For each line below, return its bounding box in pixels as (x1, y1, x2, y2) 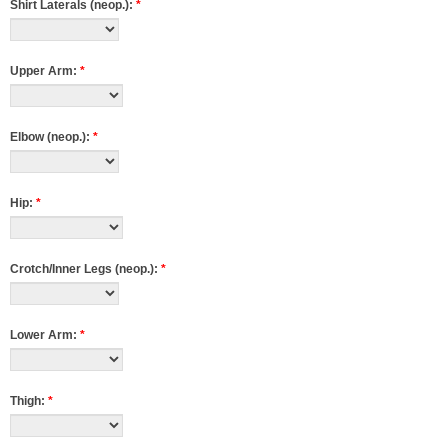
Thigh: (10, 394, 48, 408)
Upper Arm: (10, 64, 80, 78)
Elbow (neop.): (10, 130, 93, 144)
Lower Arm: (10, 328, 80, 342)
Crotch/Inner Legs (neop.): (10, 262, 161, 276)
